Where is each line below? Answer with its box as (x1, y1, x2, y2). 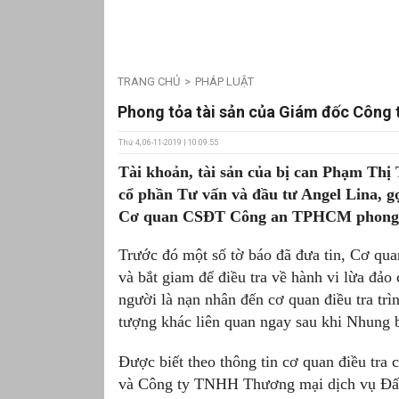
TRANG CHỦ (118, 75, 180, 88)
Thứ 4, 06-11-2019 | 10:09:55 (118, 138, 218, 148)
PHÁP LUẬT (194, 75, 254, 88)
